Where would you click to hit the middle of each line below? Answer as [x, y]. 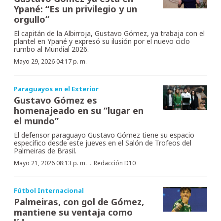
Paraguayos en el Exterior [56, 89]
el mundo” [36, 121]
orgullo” [32, 19]
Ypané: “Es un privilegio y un [75, 9]
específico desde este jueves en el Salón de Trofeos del [103, 143]
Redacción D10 [115, 163]
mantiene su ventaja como [73, 212]
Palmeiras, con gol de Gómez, [79, 202]
